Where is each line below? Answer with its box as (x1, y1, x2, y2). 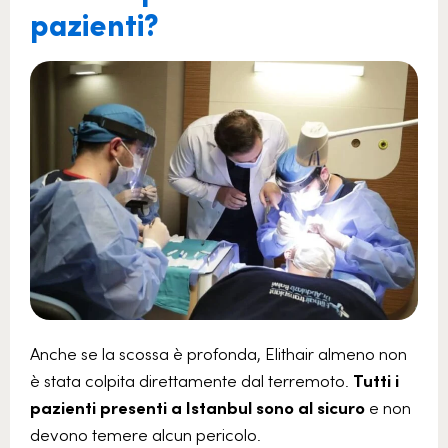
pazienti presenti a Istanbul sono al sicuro (30, 394, 365, 419)
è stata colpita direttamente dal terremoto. (30, 367, 353, 392)
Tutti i (353, 367, 399, 392)
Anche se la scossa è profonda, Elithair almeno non (30, 340, 407, 365)
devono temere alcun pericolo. (30, 421, 261, 446)
